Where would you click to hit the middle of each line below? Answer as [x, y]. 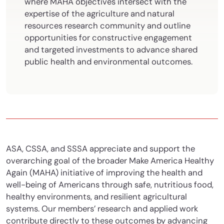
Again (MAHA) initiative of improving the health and [104, 173]
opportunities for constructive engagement [108, 38]
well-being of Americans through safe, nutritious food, [110, 185]
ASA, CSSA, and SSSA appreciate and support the [100, 149]
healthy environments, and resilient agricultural [96, 197]
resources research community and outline [107, 26]
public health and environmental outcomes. [108, 62]
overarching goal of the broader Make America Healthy [110, 161]
